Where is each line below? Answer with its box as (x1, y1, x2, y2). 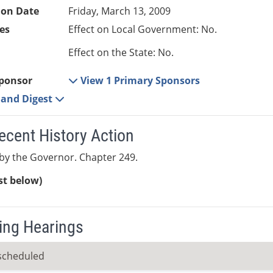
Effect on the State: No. (68, 46, 174, 60)
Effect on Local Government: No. (68, 23, 218, 37)
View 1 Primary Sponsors (80, 74, 200, 88)
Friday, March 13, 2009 (68, 4, 171, 18)
